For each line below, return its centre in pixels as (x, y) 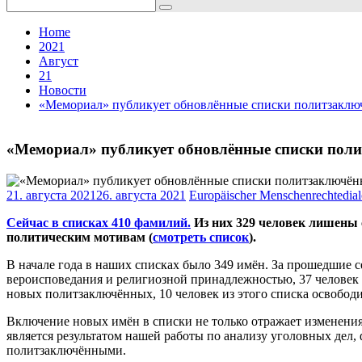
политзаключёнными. (66, 350)
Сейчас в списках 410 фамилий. (99, 222)
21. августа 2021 (51, 195)
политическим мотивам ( (80, 237)
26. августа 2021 (141, 195)
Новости (63, 90)
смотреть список (201, 237)
